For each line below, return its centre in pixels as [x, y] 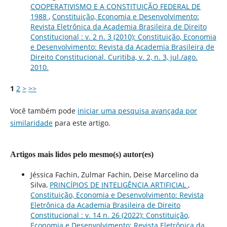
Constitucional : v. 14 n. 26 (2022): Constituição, [110, 215]
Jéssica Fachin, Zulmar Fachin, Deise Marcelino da [114, 174]
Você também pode [44, 110]
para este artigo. [81, 123]
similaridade [31, 123]
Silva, [40, 184]
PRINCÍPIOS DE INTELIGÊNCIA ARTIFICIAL [119, 184]
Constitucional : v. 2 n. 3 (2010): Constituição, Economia [123, 36]
